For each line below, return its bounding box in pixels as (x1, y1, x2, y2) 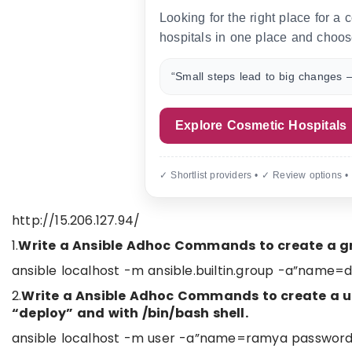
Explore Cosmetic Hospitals (175, 119, 347, 132)
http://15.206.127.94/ (12, 211, 141, 229)
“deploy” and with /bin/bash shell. (12, 304, 248, 322)
